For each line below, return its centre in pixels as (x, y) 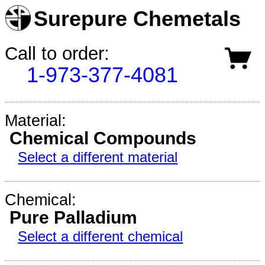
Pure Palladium (73, 218)
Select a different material (98, 157)
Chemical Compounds (103, 138)
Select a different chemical (101, 237)
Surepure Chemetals (138, 19)
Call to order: (57, 53)
